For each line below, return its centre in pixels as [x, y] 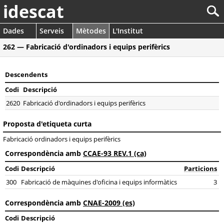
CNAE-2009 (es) [109, 203]
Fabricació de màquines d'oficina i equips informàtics [99, 182]
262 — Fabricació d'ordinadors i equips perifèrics [86, 47]
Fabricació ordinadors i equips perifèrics [62, 139]
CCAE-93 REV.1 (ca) [115, 153]
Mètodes [91, 31]
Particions [200, 168]
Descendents [26, 74]
